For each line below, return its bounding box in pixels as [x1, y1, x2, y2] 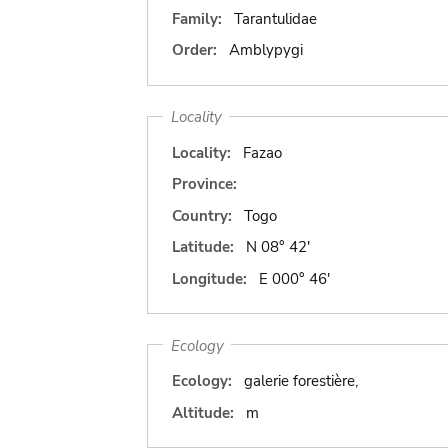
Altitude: [172, 402, 234, 423]
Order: [172, 40, 217, 60]
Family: [172, 8, 222, 29]
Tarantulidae [233, 8, 317, 29]
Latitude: [172, 237, 234, 257]
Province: [172, 174, 237, 194]
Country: [172, 205, 232, 226]
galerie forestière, [243, 371, 358, 391]
